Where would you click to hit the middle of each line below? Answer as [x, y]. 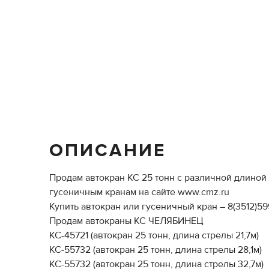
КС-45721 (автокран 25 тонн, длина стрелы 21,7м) [154, 235]
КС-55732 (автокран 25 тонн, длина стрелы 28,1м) [156, 250]
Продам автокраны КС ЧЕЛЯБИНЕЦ [126, 221]
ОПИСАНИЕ [107, 150]
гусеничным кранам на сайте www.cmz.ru [139, 192]
